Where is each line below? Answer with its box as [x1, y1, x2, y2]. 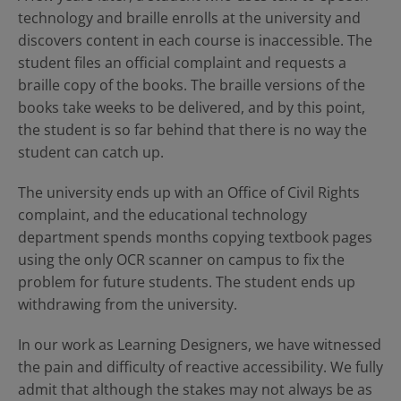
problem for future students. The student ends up [18, 272, 355, 292]
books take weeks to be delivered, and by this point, [18, 98, 365, 117]
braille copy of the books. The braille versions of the [18, 75, 365, 95]
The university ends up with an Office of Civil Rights [18, 183, 360, 202]
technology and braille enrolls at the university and [18, 8, 361, 28]
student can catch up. [18, 142, 164, 162]
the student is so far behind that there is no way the [18, 120, 367, 140]
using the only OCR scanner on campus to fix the [18, 250, 345, 269]
